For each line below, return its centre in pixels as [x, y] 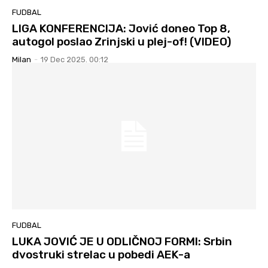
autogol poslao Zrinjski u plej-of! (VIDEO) [122, 42]
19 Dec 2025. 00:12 [74, 60]
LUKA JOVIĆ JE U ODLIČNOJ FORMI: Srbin [122, 241]
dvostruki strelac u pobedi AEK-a [101, 254]
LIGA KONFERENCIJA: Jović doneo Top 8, [121, 29]
